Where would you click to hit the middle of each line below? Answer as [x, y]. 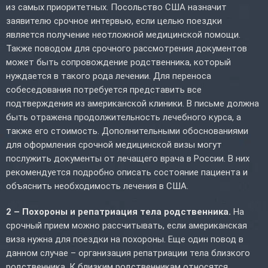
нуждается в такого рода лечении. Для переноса [109, 76]
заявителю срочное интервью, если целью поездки [114, 21]
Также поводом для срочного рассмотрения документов [127, 48]
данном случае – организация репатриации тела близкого [128, 253]
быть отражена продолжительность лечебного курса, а [124, 117]
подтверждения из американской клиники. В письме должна [133, 103]
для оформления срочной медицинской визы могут [114, 144]
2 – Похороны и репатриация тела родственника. [118, 211]
